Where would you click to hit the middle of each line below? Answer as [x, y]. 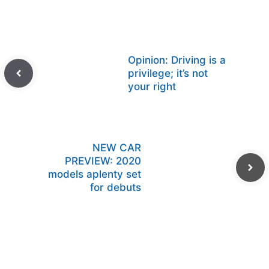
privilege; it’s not [168, 73]
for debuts [116, 187]
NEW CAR [117, 147]
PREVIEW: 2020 [103, 161]
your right [152, 86]
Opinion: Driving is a [177, 60]
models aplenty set [95, 174]
